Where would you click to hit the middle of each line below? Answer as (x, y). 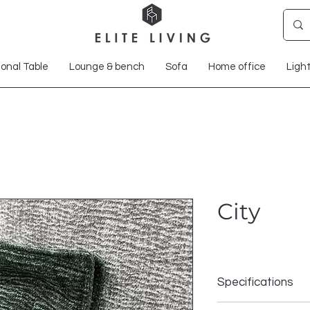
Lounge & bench (107, 67)
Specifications (255, 282)
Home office (237, 67)
